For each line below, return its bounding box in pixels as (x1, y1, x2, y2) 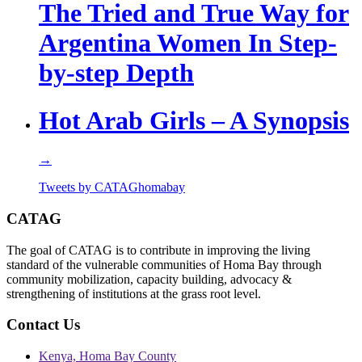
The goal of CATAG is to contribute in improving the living (6, 242, 310, 257)
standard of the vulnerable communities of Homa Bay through (6, 257, 322, 271)
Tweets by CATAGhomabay (39, 180, 185, 195)
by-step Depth (39, 58, 194, 88)
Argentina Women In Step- (39, 28, 337, 58)
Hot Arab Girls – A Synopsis (39, 105, 349, 135)
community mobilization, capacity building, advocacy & (6, 271, 292, 286)
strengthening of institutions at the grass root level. (6, 286, 261, 301)
